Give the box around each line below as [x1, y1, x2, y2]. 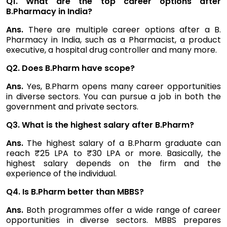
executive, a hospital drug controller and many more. [6, 44, 217, 56]
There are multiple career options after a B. [28, 24, 221, 36]
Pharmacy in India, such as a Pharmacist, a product [6, 34, 221, 46]
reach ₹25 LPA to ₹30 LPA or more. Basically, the [6, 147, 221, 160]
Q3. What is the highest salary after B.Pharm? [6, 119, 194, 131]
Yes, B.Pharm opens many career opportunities [26, 81, 221, 93]
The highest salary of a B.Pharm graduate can [27, 137, 221, 149]
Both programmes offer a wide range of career [26, 204, 221, 216]
